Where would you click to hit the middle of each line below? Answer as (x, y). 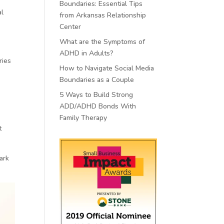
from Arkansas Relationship (103, 15)
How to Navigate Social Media (107, 68)
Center (70, 27)
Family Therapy (83, 118)
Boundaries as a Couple (97, 80)
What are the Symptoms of (102, 42)
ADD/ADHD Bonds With (98, 106)
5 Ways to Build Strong (96, 95)
